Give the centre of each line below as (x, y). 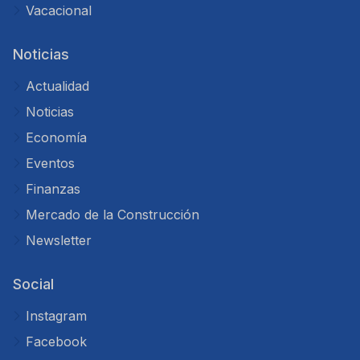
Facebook (56, 342)
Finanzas (53, 189)
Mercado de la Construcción (112, 215)
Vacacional (59, 10)
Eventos (50, 163)
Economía (56, 137)
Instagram (56, 316)
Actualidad (57, 86)
